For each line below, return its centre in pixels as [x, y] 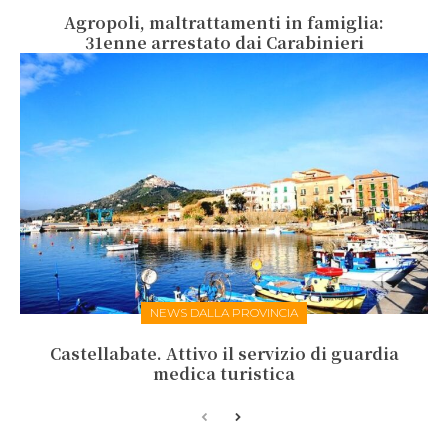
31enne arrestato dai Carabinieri [224, 43]
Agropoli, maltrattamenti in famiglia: [224, 23]
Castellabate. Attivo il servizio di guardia [224, 354]
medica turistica [224, 374]
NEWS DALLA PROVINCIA [224, 313]
